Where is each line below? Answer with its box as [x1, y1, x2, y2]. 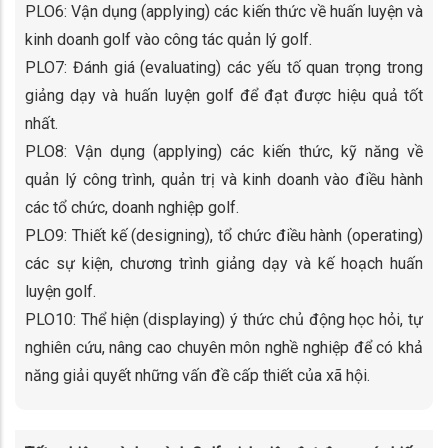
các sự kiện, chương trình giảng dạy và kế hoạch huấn [25, 254, 423, 274]
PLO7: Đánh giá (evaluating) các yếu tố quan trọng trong [25, 58, 423, 78]
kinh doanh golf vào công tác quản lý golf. [25, 30, 312, 50]
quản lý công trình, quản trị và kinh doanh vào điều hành [25, 170, 423, 190]
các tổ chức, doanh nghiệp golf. [25, 198, 239, 218]
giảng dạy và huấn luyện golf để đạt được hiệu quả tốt [25, 86, 423, 106]
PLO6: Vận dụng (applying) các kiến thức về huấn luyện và [25, 2, 423, 22]
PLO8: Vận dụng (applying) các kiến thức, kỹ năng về [25, 142, 423, 162]
